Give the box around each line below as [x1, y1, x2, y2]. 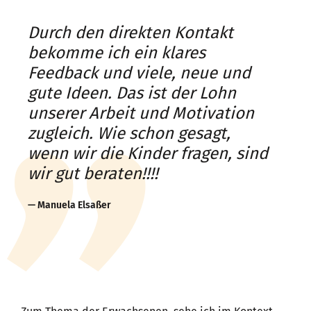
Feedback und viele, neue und [28, 62, 251, 83]
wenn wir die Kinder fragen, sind [28, 143, 268, 163]
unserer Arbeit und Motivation [28, 103, 254, 123]
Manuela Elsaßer [37, 199, 111, 211]
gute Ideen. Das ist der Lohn [28, 83, 236, 103]
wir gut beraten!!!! [28, 163, 158, 183]
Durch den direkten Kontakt [28, 22, 233, 42]
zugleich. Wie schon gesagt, [28, 123, 230, 143]
